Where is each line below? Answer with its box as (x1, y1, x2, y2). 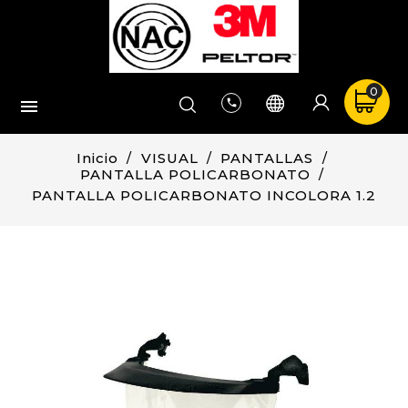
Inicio (76, 149, 118, 167)
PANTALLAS (220, 149, 314, 167)
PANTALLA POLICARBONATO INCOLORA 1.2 (32, 187, 376, 204)
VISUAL (140, 149, 199, 167)
